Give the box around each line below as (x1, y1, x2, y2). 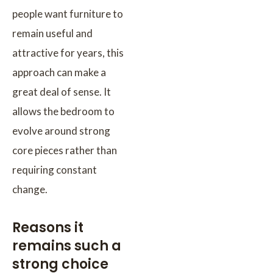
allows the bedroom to (12, 104, 115, 118)
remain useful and (12, 26, 93, 40)
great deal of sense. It (12, 85, 111, 98)
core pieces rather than (12, 143, 117, 157)
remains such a (12, 236, 121, 255)
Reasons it (12, 218, 83, 237)
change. (12, 182, 48, 196)
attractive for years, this (12, 46, 124, 59)
